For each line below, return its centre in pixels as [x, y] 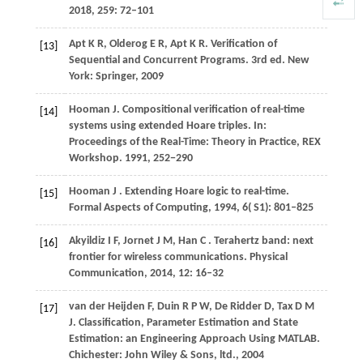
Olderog [129, 45]
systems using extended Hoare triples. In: [167, 126]
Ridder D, [253, 307]
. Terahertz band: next [261, 241]
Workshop [94, 159]
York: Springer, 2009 [116, 77]
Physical [268, 258]
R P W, [198, 307]
